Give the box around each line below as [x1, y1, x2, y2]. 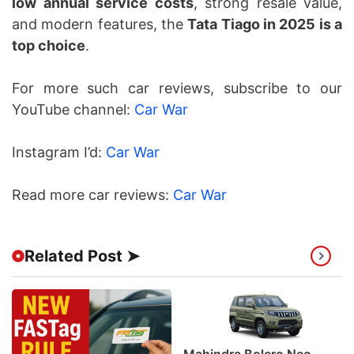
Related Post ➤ [24, 247, 140, 266]
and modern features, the [12, 16, 188, 33]
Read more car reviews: [12, 186, 173, 204]
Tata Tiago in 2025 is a [187, 16, 343, 33]
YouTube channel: [12, 101, 134, 119]
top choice [12, 37, 85, 55]
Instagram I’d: [12, 144, 106, 161]
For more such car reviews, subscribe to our [12, 80, 342, 97]
